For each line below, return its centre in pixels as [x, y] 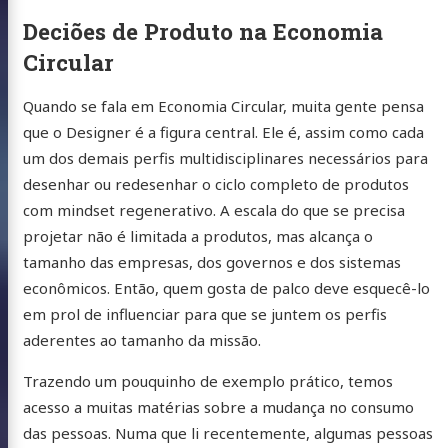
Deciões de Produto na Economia [202, 30]
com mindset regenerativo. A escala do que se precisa [213, 209]
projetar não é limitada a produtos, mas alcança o [197, 235]
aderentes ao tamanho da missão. [141, 339]
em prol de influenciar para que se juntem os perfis [204, 313]
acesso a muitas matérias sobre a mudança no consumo [218, 406]
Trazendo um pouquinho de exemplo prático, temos [207, 380]
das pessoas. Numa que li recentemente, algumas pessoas [227, 432]
